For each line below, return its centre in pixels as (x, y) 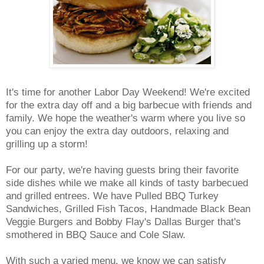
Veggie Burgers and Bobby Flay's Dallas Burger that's (123, 222)
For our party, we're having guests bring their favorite (122, 170)
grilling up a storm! (47, 144)
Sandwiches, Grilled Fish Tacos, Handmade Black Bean (128, 209)
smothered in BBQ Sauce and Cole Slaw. (96, 235)
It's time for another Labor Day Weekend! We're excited (128, 92)
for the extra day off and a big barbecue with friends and (129, 105)
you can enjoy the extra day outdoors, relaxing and (117, 131)
